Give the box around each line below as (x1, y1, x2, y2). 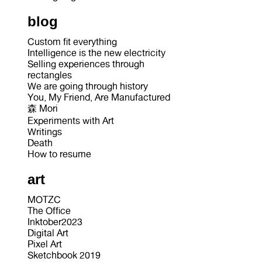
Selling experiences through (27, 58, 144, 70)
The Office (27, 205, 71, 216)
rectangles (27, 69, 72, 81)
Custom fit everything (27, 36, 117, 47)
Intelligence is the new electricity (27, 47, 166, 58)
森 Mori (27, 102, 58, 114)
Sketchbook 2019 (27, 249, 101, 261)
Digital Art (27, 227, 68, 239)
